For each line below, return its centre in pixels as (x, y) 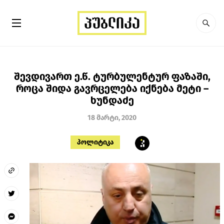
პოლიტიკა (95, 142)
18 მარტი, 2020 (112, 117)
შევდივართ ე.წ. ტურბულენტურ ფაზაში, (112, 76)
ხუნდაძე (112, 100)
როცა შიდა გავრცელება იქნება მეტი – (112, 88)
